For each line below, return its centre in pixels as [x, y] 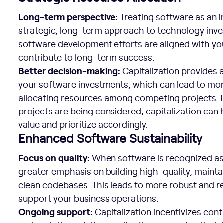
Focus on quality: [54, 157]
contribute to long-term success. [87, 57]
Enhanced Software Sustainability [111, 138]
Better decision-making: [70, 70]
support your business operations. [89, 198]
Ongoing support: [56, 211]
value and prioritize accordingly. [83, 124]
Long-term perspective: [68, 16]
